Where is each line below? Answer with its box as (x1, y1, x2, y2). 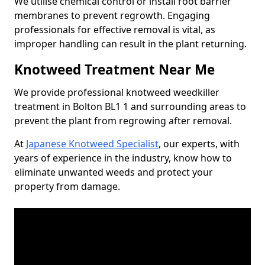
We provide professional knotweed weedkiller (14, 86, 219, 99)
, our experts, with (159, 137, 240, 150)
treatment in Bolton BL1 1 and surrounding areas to (14, 100, 246, 113)
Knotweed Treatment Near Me (14, 60, 215, 79)
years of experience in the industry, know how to (14, 151, 232, 164)
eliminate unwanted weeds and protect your (14, 166, 213, 179)
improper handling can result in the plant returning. (14, 37, 247, 50)
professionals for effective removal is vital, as (14, 23, 215, 36)
